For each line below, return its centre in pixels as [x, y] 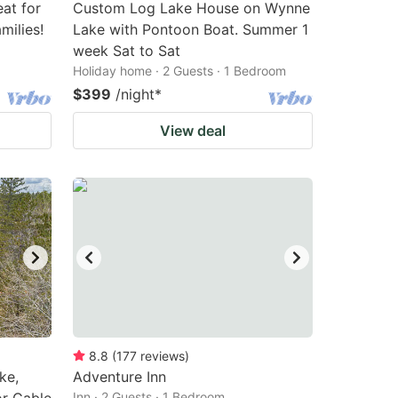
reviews [163, 356]
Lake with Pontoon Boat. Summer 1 [191, 29]
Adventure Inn [119, 377]
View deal [193, 131]
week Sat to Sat [127, 51]
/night [135, 94]
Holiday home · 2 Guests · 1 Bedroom [179, 71]
